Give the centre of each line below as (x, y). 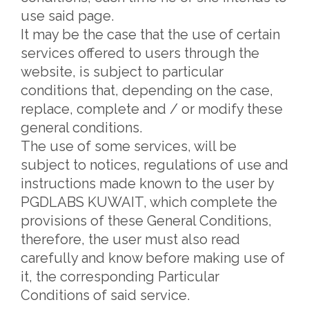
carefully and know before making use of (153, 258)
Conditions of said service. (105, 295)
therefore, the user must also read (130, 239)
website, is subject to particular (122, 72)
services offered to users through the (140, 53)
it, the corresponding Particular (120, 277)
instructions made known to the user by (147, 183)
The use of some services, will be (129, 146)
